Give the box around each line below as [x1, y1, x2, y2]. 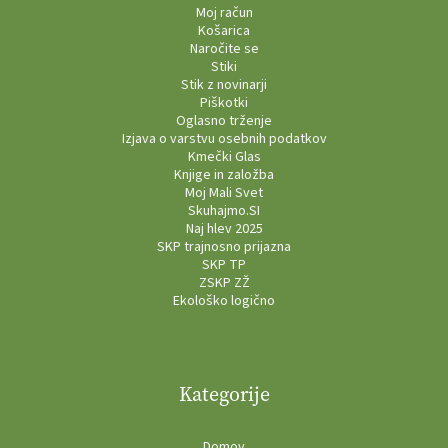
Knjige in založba [174, 164, 274, 185]
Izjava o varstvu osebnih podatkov [121, 128, 327, 149]
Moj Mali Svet [185, 182, 263, 203]
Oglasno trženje [176, 110, 272, 131]
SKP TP [202, 254, 246, 275]
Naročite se [189, 38, 259, 59]
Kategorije [178, 380, 270, 408]
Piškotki [200, 92, 248, 113]
